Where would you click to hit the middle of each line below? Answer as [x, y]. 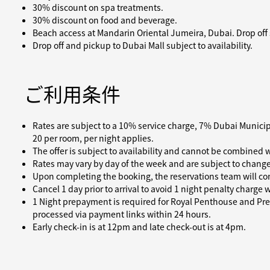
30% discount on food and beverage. [105, 20]
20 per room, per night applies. [93, 138]
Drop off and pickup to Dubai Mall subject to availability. [143, 45]
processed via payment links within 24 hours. [122, 214]
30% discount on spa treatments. [98, 7]
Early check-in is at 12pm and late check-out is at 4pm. [139, 227]
